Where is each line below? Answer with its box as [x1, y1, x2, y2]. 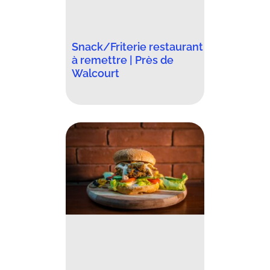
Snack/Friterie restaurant [72, 40, 203, 53]
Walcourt [72, 66, 119, 80]
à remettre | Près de [72, 53, 174, 66]
